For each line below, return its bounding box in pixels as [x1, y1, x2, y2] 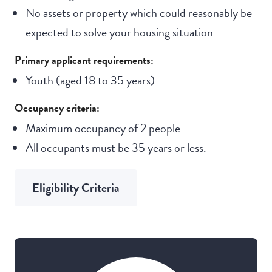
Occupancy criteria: [15, 100, 100, 117]
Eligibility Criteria [32, 178, 120, 197]
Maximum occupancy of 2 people [25, 119, 180, 138]
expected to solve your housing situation [25, 23, 213, 42]
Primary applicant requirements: [15, 52, 154, 69]
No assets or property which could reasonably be [25, 4, 252, 22]
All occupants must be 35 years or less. [25, 138, 206, 157]
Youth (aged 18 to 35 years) [25, 71, 155, 90]
